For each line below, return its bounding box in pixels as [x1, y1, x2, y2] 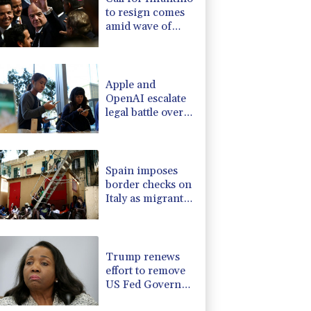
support [106, 33, 145, 47]
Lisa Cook [106, 291, 155, 305]
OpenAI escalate [106, 91, 187, 106]
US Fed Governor [106, 277, 193, 292]
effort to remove [106, 263, 186, 278]
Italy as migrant [106, 191, 184, 205]
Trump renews [106, 249, 180, 264]
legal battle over [106, 105, 184, 119]
